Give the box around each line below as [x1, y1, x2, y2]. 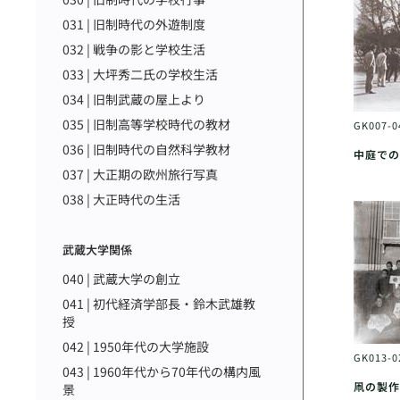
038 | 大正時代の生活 [62, 190, 180, 208]
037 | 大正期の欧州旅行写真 [62, 165, 218, 183]
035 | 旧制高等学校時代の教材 [62, 115, 230, 133]
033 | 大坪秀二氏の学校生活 [62, 65, 218, 83]
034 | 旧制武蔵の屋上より [62, 90, 205, 108]
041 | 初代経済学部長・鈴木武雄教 [62, 295, 255, 312]
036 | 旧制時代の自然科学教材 [62, 140, 230, 158]
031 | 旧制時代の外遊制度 [62, 15, 205, 33]
